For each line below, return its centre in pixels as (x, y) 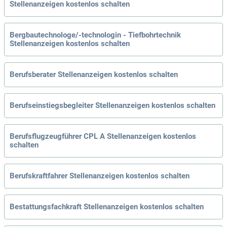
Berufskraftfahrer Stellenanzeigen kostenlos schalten (100, 176)
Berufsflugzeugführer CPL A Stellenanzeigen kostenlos (103, 137)
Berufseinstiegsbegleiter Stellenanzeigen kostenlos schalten (112, 106)
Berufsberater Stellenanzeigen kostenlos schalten (94, 75)
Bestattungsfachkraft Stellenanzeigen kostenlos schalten (107, 207)
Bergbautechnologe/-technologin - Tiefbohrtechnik (95, 35)
